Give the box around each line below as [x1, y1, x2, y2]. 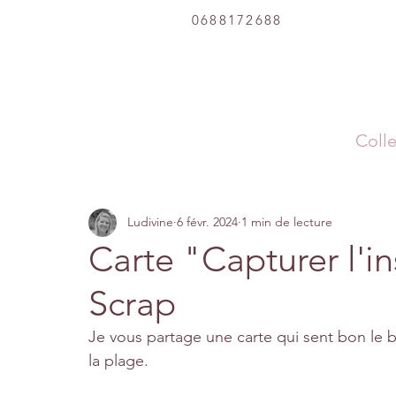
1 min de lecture [241, 214, 332, 230]
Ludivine [127, 214, 173, 230]
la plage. [88, 350, 148, 370]
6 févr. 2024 [177, 214, 238, 230]
